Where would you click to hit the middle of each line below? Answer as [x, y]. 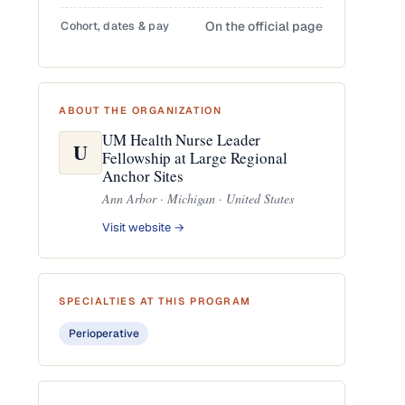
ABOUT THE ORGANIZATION [141, 110]
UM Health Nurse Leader [182, 140]
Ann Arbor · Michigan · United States [198, 198]
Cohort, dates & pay [115, 26]
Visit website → [144, 227]
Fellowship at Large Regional [195, 158]
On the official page [264, 26]
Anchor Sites [143, 176]
